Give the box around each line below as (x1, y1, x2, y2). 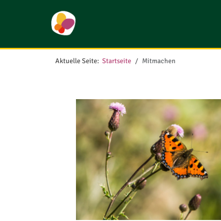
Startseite (102, 57, 131, 65)
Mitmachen (142, 57, 176, 65)
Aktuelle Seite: (55, 57, 102, 65)
